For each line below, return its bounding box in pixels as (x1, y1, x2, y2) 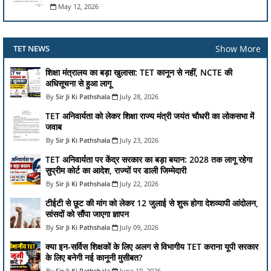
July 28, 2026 (120, 92, 158, 102)
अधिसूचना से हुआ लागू (45, 77, 111, 90)
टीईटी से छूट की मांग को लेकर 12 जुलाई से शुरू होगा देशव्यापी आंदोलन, (45, 197, 258, 209)
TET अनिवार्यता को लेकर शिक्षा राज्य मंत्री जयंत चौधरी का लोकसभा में (45, 110, 254, 122)
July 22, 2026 (120, 179, 158, 189)
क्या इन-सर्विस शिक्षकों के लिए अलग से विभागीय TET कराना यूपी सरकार (45, 241, 258, 253)
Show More (215, 42, 261, 54)
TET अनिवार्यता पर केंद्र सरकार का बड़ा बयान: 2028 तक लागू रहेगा (45, 154, 252, 166)
